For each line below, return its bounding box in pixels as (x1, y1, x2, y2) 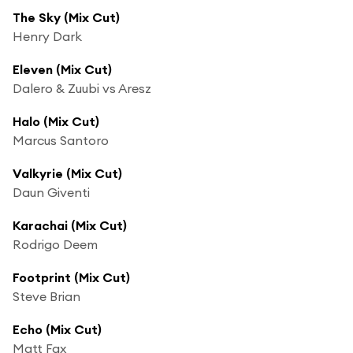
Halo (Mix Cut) (13, 113, 99, 129)
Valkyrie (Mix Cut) (13, 165, 122, 181)
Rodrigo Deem (13, 236, 98, 252)
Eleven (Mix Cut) (13, 61, 112, 77)
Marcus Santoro (13, 132, 109, 148)
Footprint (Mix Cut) (13, 269, 130, 285)
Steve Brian (13, 288, 80, 304)
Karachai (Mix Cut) (13, 217, 127, 233)
